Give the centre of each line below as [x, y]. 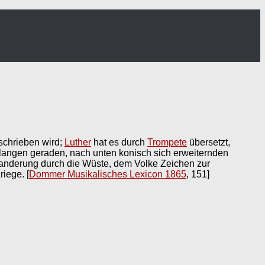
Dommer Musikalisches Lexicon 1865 [108, 174]
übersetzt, [209, 143]
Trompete [167, 143]
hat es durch [119, 143]
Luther [78, 143]
